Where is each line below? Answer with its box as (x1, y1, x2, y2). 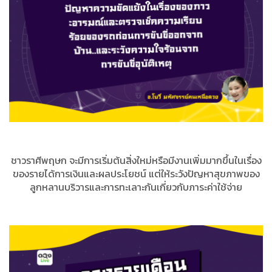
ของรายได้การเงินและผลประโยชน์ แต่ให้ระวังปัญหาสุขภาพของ (12, 166, 260, 182)
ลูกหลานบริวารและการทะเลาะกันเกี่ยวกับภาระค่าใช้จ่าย (30, 180, 242, 195)
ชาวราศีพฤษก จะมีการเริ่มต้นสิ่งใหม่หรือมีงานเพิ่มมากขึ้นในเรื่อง (10, 153, 262, 168)
